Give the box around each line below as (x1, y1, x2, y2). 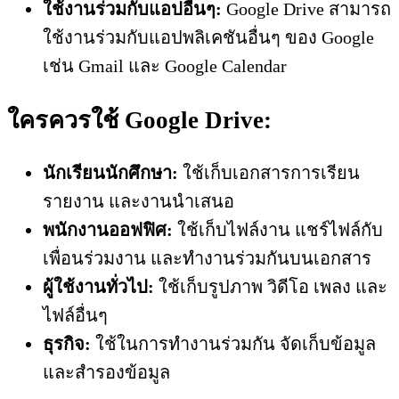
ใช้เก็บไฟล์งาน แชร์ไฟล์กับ (173, 220, 383, 240)
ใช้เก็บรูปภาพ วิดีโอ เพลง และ (154, 277, 387, 297)
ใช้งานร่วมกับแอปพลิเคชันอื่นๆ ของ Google (43, 28, 374, 48)
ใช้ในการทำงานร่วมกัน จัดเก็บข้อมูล (91, 334, 376, 354)
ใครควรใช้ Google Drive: (7, 106, 272, 134)
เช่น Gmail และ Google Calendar (43, 56, 287, 77)
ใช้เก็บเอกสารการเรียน (178, 163, 360, 183)
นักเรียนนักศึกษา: (43, 163, 178, 183)
